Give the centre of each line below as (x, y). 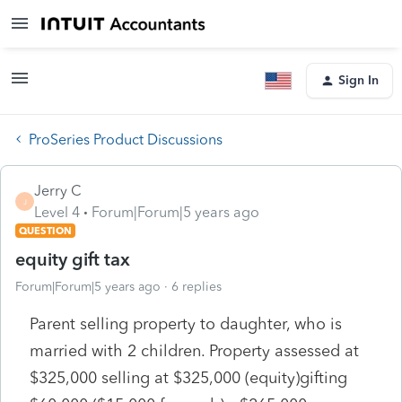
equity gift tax (73, 259)
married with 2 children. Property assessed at (194, 350)
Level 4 (57, 212)
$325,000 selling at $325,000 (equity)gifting (188, 377)
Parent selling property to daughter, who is (186, 323)
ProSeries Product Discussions (126, 139)
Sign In (358, 80)
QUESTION (45, 230)
